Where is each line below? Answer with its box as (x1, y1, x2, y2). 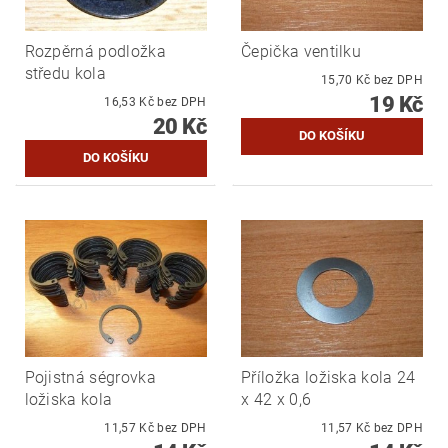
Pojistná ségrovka (24, 367, 156, 387)
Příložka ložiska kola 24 (241, 367, 416, 387)
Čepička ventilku (241, 41, 362, 61)
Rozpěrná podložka (24, 41, 166, 61)
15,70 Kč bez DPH (373, 72, 423, 87)
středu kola (24, 63, 107, 83)
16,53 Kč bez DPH (157, 94, 207, 109)
